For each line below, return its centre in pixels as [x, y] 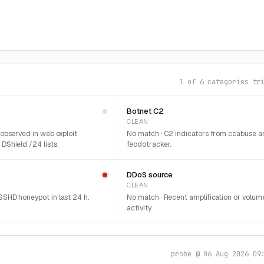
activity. [139, 208]
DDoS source [150, 175]
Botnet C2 [145, 111]
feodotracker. [149, 144]
